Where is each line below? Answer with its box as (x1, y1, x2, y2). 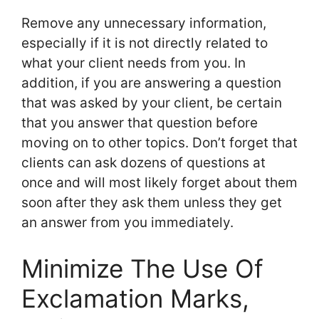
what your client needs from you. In (21, 55, 246, 72)
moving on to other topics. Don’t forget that (21, 135, 298, 152)
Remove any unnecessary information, (21, 15, 266, 32)
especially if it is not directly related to (21, 35, 268, 52)
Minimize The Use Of (21, 253, 263, 283)
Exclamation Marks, (21, 283, 249, 313)
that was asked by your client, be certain (21, 95, 282, 112)
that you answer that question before (21, 115, 258, 132)
